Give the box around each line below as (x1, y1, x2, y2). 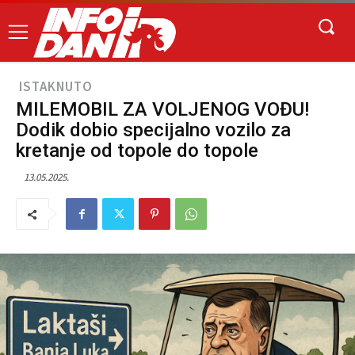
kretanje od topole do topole (16, 139, 258, 162)
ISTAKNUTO (19, 78, 93, 96)
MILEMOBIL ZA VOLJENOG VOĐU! (16, 98, 309, 121)
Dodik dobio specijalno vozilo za (16, 119, 291, 142)
